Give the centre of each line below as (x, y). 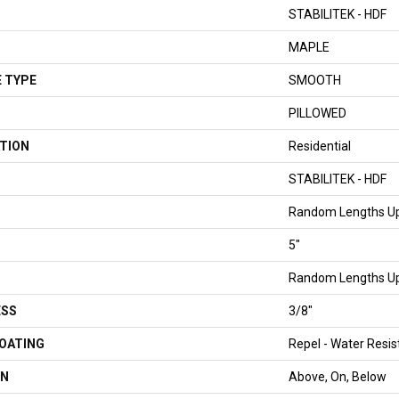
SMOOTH (315, 81)
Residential (320, 147)
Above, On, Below (338, 377)
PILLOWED (318, 114)
